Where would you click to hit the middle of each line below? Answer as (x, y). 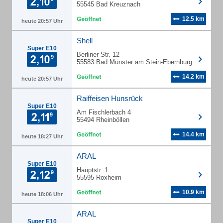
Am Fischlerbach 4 (104, 112)
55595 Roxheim (99, 177)
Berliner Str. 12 (98, 55)
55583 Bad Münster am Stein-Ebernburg (134, 62)
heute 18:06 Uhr (42, 194)
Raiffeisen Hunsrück (110, 98)
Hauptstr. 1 (92, 170)
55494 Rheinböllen (103, 120)
